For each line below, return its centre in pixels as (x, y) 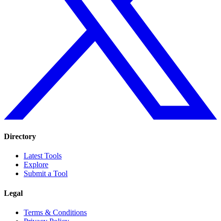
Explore (36, 165)
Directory (20, 136)
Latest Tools (43, 156)
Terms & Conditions (55, 212)
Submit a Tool (46, 174)
